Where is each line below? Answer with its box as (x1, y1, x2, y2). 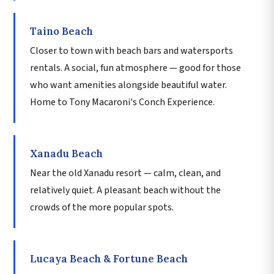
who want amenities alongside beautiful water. (30, 78, 227, 92)
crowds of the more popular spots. (30, 200, 174, 214)
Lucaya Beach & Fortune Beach (30, 251, 188, 265)
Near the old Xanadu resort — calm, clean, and (30, 166, 221, 180)
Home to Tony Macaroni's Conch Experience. (30, 95, 215, 109)
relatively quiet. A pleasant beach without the (30, 183, 221, 197)
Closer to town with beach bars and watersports (30, 43, 233, 57)
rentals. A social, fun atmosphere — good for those (30, 61, 241, 75)
